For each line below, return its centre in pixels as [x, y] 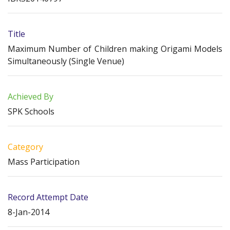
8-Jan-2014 [28, 212]
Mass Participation [44, 162]
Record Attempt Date [48, 197]
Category [25, 147]
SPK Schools [31, 112]
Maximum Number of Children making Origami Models [115, 49]
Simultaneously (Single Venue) [66, 61]
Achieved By [31, 97]
